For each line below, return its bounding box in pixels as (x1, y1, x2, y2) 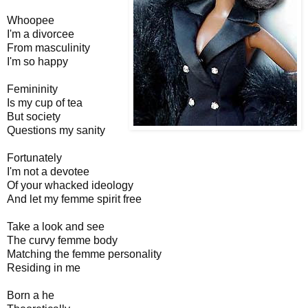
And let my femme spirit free (7, 192, 142, 205)
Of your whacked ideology (7, 179, 133, 191)
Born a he (7, 289, 54, 301)
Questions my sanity (7, 124, 105, 136)
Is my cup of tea (7, 96, 82, 109)
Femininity (7, 82, 58, 95)
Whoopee (7, 14, 54, 26)
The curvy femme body (7, 234, 118, 246)
